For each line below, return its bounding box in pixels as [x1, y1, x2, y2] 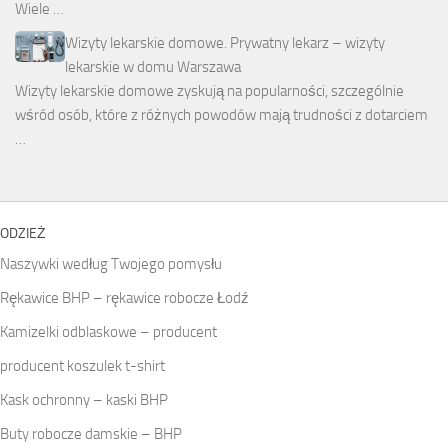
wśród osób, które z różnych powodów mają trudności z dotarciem [15, 105, 428, 124]
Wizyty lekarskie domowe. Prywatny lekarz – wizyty [65, 33, 385, 52]
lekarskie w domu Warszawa [65, 57, 241, 76]
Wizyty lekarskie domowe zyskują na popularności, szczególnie [15, 81, 404, 100]
